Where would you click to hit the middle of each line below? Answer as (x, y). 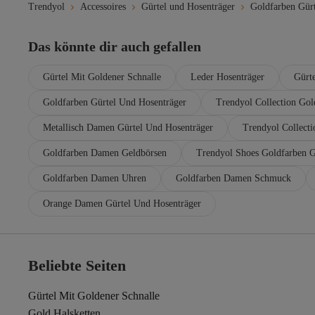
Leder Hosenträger (227, 77)
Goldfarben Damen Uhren (95, 178)
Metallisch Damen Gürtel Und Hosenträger (128, 127)
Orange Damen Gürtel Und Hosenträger (122, 203)
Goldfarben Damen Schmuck (233, 178)
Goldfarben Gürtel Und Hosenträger (115, 102)
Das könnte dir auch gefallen (115, 46)
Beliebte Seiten (77, 265)
